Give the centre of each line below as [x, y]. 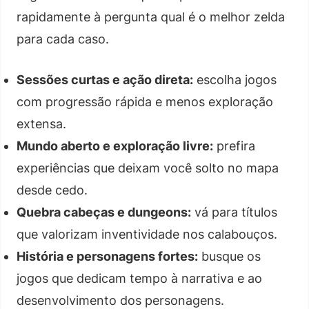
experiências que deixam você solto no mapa [148, 168]
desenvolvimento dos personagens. [120, 300]
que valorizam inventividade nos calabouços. [147, 234]
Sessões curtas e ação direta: [105, 79]
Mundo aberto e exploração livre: [115, 146]
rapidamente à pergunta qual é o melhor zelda [151, 17]
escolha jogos [235, 79]
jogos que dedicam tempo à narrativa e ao [139, 278]
